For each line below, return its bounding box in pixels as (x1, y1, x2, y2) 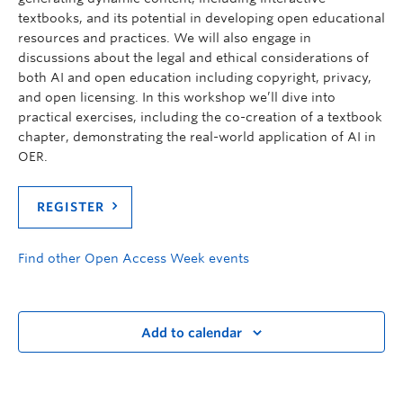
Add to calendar (141, 326, 242, 341)
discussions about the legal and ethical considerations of (18, 49, 369, 65)
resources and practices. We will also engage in (18, 30, 311, 45)
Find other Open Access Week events (18, 250, 249, 265)
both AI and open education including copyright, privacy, (18, 69, 372, 85)
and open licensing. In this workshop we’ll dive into (18, 89, 336, 104)
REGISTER (37, 199, 104, 214)
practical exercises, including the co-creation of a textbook (18, 109, 382, 124)
